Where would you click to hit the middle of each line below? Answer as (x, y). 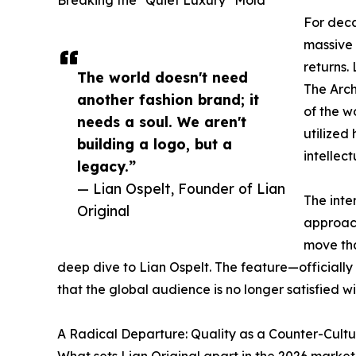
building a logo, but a (155, 143)
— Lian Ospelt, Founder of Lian (181, 188)
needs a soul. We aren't (162, 121)
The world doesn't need (163, 77)
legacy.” (106, 166)
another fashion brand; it (168, 99)
